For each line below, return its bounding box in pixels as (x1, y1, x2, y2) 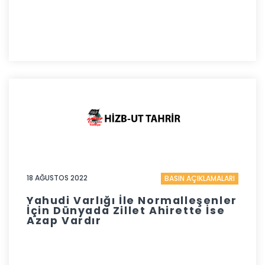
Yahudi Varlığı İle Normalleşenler (27, 193, 237, 208)
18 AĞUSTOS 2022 (27, 172, 88, 183)
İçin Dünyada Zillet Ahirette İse (27, 203, 225, 218)
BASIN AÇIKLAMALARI (164, 173, 235, 183)
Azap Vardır (27, 214, 102, 228)
